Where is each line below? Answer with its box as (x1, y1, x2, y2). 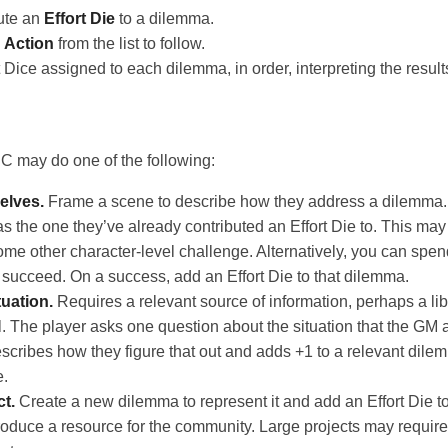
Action (4, 34, 54, 52)
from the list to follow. (54, 34, 205, 52)
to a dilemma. (115, 9, 214, 27)
